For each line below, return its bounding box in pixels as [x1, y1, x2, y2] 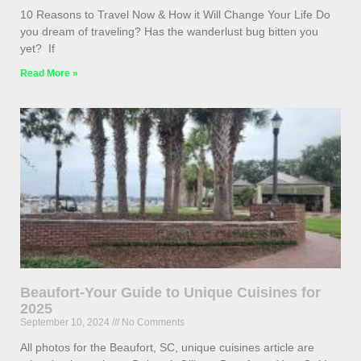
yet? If [20, 42, 55, 56]
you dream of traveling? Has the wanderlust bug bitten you [20, 25, 318, 39]
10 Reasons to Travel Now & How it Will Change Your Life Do [20, 8, 330, 22]
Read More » [20, 68, 78, 80]
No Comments [119, 317, 185, 329]
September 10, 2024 [20, 317, 112, 329]
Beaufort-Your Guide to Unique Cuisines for [20, 284, 321, 301]
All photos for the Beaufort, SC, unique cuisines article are [20, 341, 314, 355]
